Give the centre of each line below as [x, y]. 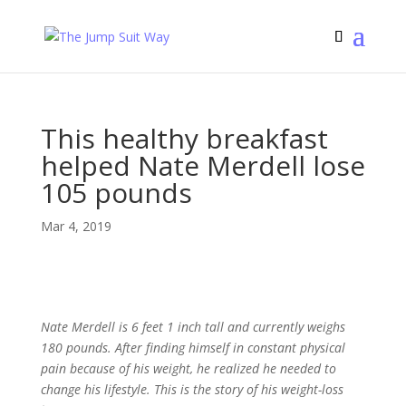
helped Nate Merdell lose [203, 165]
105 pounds [116, 193]
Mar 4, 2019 [76, 226]
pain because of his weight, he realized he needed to [188, 368]
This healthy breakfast [184, 138]
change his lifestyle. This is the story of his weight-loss [192, 389]
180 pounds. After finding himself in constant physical [193, 348]
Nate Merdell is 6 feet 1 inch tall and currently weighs [193, 327]
